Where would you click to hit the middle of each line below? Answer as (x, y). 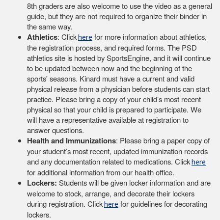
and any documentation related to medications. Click (109, 161)
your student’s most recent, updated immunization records (117, 151)
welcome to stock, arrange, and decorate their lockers (111, 193)
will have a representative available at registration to (108, 119)
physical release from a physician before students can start (118, 88)
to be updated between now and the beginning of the (110, 68)
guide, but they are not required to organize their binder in (117, 16)
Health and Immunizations (71, 140)
